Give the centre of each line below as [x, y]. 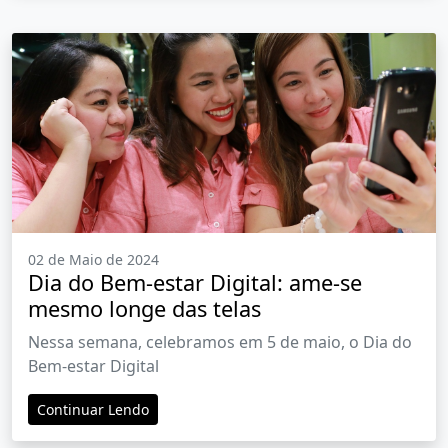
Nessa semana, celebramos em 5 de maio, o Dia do [220, 342]
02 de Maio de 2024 [93, 260]
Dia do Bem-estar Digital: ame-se [195, 283]
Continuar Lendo [93, 410]
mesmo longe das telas [144, 309]
